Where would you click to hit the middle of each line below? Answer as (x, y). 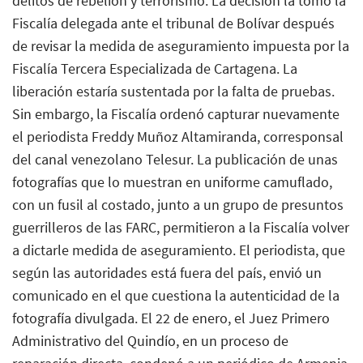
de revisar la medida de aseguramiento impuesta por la (181, 45)
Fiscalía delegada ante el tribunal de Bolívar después (173, 23)
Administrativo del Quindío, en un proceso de (150, 340)
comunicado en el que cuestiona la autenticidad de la (176, 295)
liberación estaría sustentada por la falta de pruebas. (173, 91)
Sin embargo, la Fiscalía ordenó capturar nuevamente (176, 113)
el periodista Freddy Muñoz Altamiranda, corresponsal (178, 136)
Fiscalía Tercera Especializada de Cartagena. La (155, 68)
